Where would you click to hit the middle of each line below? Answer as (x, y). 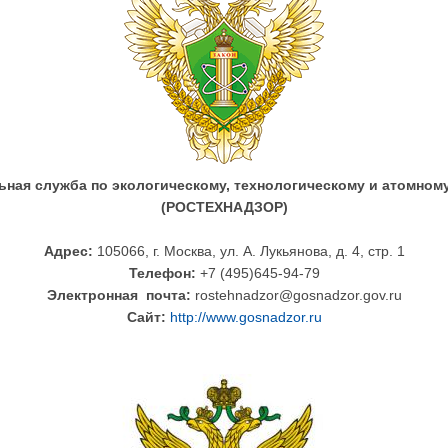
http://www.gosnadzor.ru (245, 317)
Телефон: (164, 273)
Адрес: (70, 251)
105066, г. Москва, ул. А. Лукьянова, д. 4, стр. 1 (250, 251)
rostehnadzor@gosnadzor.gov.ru (298, 295)
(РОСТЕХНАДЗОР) (224, 207)
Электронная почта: (118, 295)
